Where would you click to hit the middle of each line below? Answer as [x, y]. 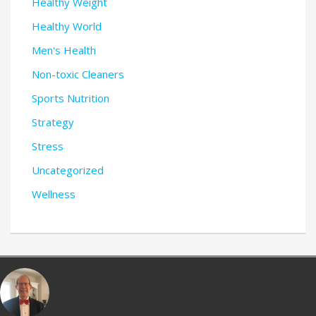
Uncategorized [68, 170]
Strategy [53, 122]
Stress [48, 146]
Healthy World [67, 26]
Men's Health [64, 50]
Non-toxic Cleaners [78, 74]
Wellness [54, 194]
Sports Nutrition [71, 98]
